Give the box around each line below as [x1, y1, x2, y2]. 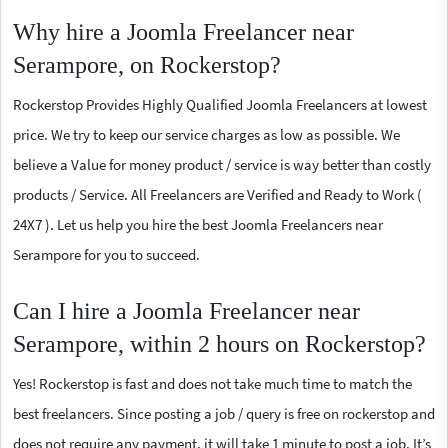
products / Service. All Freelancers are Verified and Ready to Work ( [13, 184, 422, 204]
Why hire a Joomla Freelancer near [13, 18, 354, 45]
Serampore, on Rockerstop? [13, 51, 281, 78]
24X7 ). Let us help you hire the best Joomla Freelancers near [13, 214, 383, 234]
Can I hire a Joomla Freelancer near [13, 297, 360, 324]
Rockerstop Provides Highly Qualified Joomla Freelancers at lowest [13, 94, 427, 114]
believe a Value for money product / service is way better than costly [13, 154, 431, 174]
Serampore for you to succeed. [13, 244, 200, 264]
